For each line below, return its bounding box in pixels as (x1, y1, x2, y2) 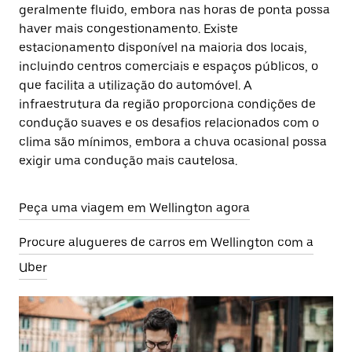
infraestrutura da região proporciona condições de (19, 97, 316, 112)
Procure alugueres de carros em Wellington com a (19, 235, 313, 250)
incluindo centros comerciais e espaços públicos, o (19, 59, 318, 74)
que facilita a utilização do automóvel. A (19, 78, 252, 93)
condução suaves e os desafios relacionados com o (19, 115, 319, 130)
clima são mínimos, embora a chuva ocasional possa (19, 134, 327, 149)
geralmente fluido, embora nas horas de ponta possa (19, 2, 330, 17)
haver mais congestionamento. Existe (19, 21, 238, 36)
